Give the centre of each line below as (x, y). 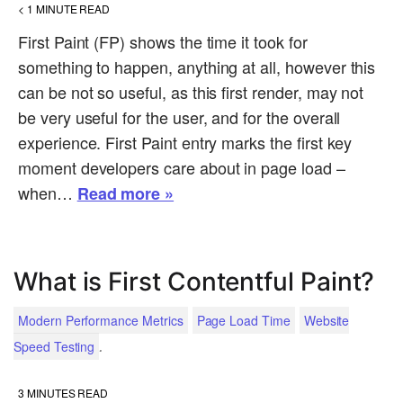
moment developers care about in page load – (182, 168)
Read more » (125, 194)
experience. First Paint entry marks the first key (185, 143)
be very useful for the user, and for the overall (179, 117)
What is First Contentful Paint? (194, 282)
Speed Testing (54, 347)
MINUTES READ (67, 393)
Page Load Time (243, 321)
